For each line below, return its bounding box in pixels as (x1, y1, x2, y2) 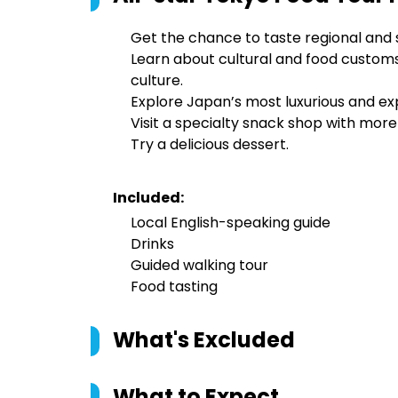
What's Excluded (113, 325, 295, 354)
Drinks (131, 234, 174, 254)
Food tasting (131, 276, 218, 297)
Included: (113, 187, 184, 208)
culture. (131, 70, 183, 91)
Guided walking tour (131, 255, 268, 275)
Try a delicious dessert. (131, 134, 289, 155)
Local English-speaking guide (131, 212, 330, 233)
